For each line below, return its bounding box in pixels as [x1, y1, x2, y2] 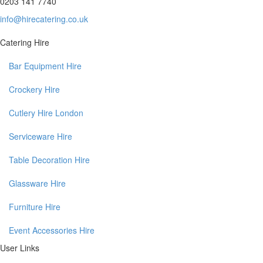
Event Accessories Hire [9, 224, 95, 237]
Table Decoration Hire [9, 154, 90, 166]
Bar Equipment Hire [9, 60, 82, 72]
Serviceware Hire [9, 130, 72, 143]
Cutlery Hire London [9, 107, 83, 119]
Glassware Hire [9, 177, 66, 190]
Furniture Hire [9, 201, 60, 213]
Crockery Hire [9, 83, 60, 96]
